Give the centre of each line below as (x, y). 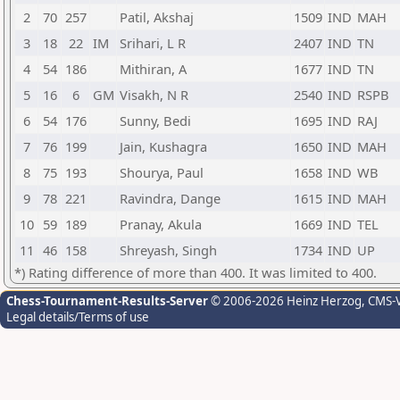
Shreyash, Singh (168, 250)
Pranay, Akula (161, 224)
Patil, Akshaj (157, 17)
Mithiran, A (153, 69)
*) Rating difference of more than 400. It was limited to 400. (196, 272)
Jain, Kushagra (163, 146)
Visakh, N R (154, 95)
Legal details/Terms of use (78, 317)
